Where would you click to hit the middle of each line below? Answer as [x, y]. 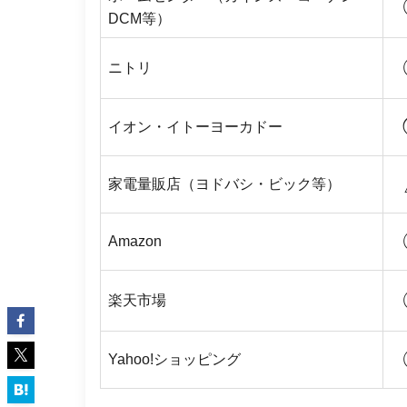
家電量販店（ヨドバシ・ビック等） [224, 184]
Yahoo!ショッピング [174, 359]
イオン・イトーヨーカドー [195, 126]
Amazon [135, 241]
